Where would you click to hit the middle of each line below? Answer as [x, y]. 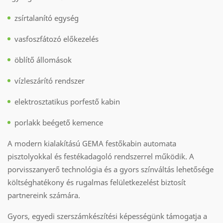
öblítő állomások [43, 59]
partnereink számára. [44, 195]
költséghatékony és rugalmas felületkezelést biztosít [97, 182]
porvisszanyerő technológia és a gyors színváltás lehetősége [111, 169]
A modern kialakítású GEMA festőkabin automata [92, 143]
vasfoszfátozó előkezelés [56, 39]
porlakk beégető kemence [59, 122]
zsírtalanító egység [47, 18]
